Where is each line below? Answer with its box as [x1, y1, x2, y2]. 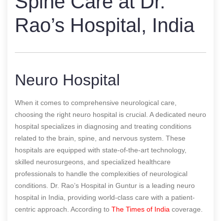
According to [71, 205, 111, 213]
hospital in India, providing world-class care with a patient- [15, 193, 195, 201]
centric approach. [15, 205, 71, 213]
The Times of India [111, 205, 170, 213]
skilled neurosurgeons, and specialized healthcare [15, 157, 171, 166]
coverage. [170, 205, 203, 213]
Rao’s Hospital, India [15, 14, 194, 36]
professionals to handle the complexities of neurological [15, 169, 187, 178]
